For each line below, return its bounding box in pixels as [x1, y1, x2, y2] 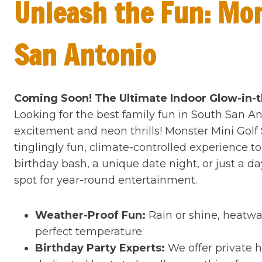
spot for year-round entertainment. [14, 174, 197, 187]
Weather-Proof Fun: [35, 209, 146, 222]
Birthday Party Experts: [35, 242, 168, 254]
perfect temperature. [35, 225, 144, 238]
